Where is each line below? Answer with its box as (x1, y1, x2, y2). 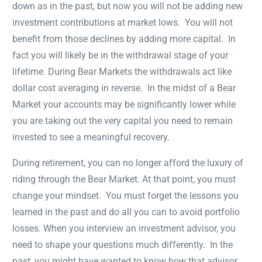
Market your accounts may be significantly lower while (12, 98, 236, 110)
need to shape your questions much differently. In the (12, 239, 233, 250)
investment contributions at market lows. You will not (12, 16, 233, 28)
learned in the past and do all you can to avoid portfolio (12, 206, 240, 218)
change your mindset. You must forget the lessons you (12, 189, 239, 201)
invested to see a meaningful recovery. (12, 131, 170, 143)
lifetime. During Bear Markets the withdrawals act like (12, 65, 232, 77)
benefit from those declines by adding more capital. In (12, 33, 236, 44)
